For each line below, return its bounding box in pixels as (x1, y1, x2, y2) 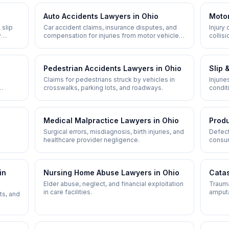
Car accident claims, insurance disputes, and (43, 24, 177, 31)
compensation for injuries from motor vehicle (43, 32, 179, 39)
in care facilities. (43, 188, 92, 196)
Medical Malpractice (43, 116, 119, 125)
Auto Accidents (43, 12, 98, 20)
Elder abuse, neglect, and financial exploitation (43, 180, 184, 188)
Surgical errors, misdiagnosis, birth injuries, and (43, 128, 184, 135)
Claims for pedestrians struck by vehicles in (43, 76, 175, 83)
